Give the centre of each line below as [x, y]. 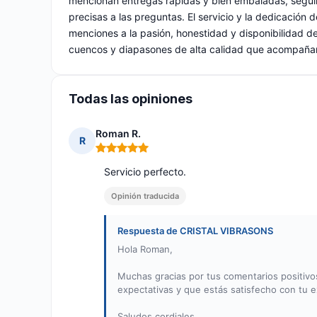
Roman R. [118, 134]
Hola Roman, [145, 249]
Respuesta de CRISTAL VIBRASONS [195, 231]
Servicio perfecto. [145, 172]
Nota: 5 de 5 [125, 154]
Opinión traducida [145, 196]
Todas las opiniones [131, 99]
